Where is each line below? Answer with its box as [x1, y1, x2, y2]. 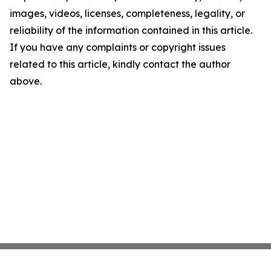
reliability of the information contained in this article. [10, 24, 252, 36]
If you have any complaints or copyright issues [10, 41, 226, 53]
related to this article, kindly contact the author [10, 58, 230, 70]
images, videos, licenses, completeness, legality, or [10, 7, 245, 19]
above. [10, 75, 42, 87]
